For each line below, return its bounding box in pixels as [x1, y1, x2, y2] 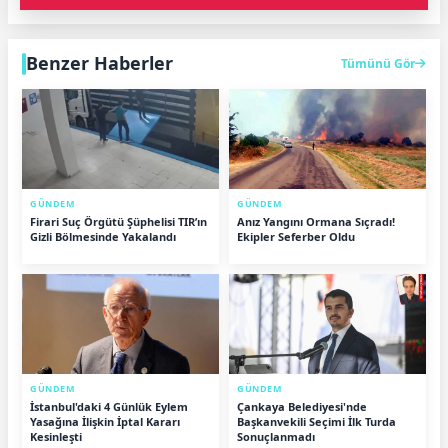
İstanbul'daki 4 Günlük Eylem [30, 398, 188, 414]
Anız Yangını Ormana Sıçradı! [237, 213, 395, 229]
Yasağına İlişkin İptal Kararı [30, 413, 180, 429]
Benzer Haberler [26, 51, 173, 76]
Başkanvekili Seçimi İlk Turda [237, 413, 396, 429]
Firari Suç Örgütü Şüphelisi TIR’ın [30, 213, 207, 229]
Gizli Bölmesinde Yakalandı [30, 228, 176, 244]
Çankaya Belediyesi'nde [237, 398, 367, 414]
